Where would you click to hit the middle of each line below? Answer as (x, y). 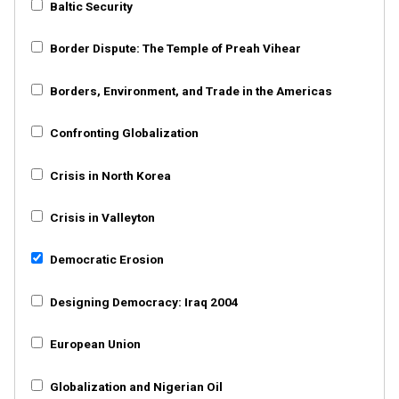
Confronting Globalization (122, 133)
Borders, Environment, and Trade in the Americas (189, 90)
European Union (94, 344)
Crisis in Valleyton (101, 217)
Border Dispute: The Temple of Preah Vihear (174, 49)
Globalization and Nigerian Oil (134, 386)
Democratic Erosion (105, 260)
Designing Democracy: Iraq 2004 (142, 301)
